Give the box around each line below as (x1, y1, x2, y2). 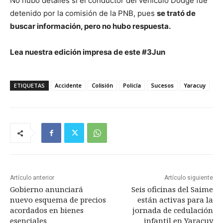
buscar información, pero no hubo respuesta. (10, 21, 171, 31)
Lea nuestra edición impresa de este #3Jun (10, 47, 165, 57)
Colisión (92, 82, 113, 90)
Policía (123, 82, 141, 90)
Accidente (55, 82, 82, 90)
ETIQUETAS (14, 82, 45, 90)
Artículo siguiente (164, 174, 213, 182)
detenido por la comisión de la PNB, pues (10, 8, 157, 18)
